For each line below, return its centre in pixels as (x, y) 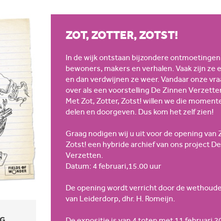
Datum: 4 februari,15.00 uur (113, 166)
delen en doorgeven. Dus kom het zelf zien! (140, 111)
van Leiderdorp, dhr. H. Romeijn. (120, 198)
